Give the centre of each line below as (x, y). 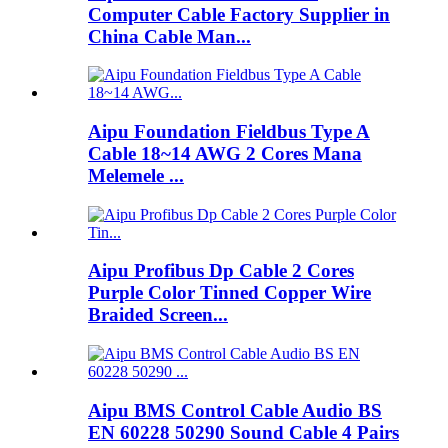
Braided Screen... (158, 315)
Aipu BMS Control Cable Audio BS (235, 410)
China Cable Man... (169, 36)
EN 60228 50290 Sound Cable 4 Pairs (243, 432)
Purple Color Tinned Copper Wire (229, 293)
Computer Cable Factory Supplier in (239, 14)
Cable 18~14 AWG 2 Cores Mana (225, 153)
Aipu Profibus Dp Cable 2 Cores (221, 271)
